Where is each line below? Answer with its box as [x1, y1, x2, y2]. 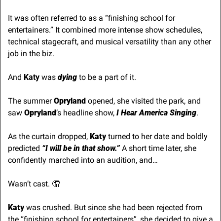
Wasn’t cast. [8, 179, 52, 188]
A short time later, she [120, 143, 196, 153]
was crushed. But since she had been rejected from [24, 202, 202, 212]
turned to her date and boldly [106, 131, 208, 141]
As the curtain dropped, [8, 131, 90, 141]
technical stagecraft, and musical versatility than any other [8, 37, 211, 46]
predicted [8, 143, 42, 153]
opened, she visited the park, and [86, 96, 201, 106]
